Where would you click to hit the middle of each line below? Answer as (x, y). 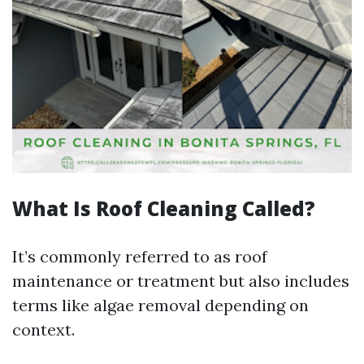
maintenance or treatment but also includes (181, 281)
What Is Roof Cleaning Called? (164, 208)
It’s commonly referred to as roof (140, 256)
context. (43, 329)
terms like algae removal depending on (160, 305)
